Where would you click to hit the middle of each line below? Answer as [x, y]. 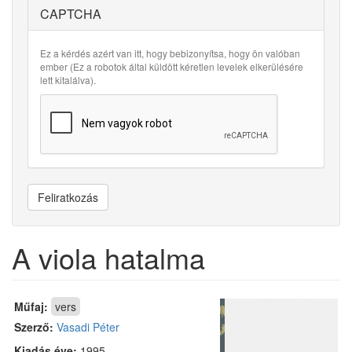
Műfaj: [33, 306]
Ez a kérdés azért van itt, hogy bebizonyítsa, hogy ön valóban [170, 53]
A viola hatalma [108, 257]
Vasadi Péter [88, 327]
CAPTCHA [71, 14]
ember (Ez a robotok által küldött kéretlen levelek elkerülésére [172, 66]
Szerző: [35, 327]
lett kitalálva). [68, 80]
